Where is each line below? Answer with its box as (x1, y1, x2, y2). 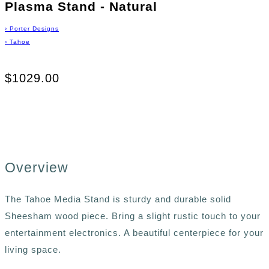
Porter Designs (10, 25, 59, 32)
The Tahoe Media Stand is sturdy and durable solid (5, 193, 231, 204)
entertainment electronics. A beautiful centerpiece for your (5, 227, 264, 238)
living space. (5, 244, 61, 255)
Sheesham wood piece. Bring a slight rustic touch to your (5, 210, 261, 221)
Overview (5, 160, 68, 176)
